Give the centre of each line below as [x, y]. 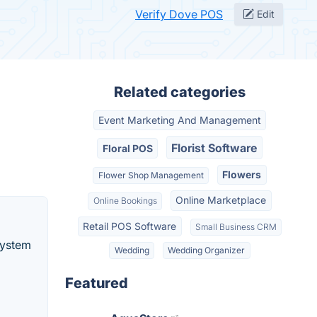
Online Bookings [125, 201]
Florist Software [214, 148]
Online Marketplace [221, 200]
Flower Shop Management [151, 175]
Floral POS [127, 148]
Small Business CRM [236, 226]
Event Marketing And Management [180, 120]
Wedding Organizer [207, 250]
